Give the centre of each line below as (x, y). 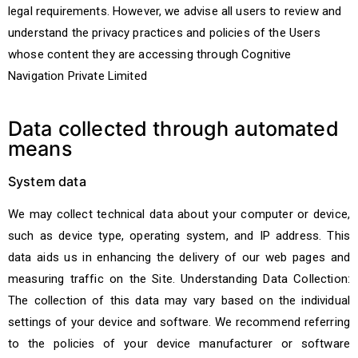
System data (47, 181)
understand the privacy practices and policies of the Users (164, 33)
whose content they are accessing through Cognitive (150, 54)
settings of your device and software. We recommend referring (179, 322)
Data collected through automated (173, 129)
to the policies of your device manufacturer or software (179, 344)
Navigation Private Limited (78, 76)
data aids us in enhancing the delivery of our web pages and (179, 257)
